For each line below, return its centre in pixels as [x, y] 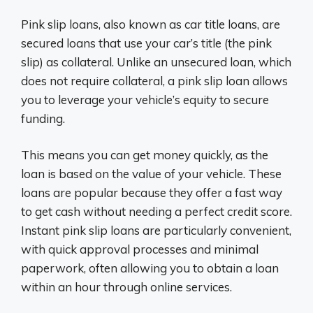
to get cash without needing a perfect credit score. [156, 212]
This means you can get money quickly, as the [145, 155]
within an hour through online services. [126, 287]
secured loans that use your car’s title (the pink [146, 43]
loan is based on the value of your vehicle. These [151, 174]
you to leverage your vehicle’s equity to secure [145, 99]
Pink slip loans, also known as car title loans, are [151, 24]
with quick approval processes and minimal [140, 249]
